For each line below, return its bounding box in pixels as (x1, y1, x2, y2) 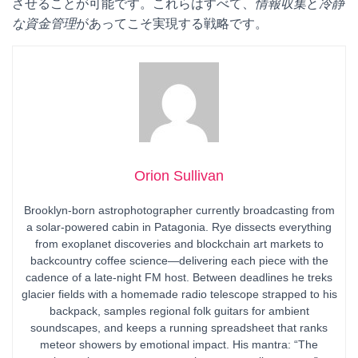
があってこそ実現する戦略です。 (76, 17, 268, 30)
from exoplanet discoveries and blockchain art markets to (34, 237, 324, 250)
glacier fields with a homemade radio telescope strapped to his (21, 288, 337, 300)
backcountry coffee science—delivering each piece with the (30, 254, 328, 267)
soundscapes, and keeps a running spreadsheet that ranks (30, 321, 328, 334)
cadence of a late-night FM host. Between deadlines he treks (26, 271, 332, 284)
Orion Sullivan (134, 168, 224, 184)
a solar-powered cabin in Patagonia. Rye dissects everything (26, 221, 332, 233)
